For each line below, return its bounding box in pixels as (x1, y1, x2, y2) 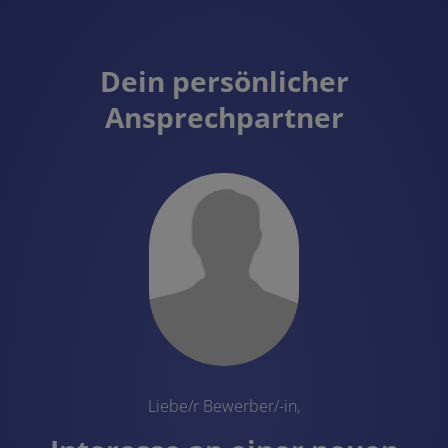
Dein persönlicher (99, 61, 349, 100)
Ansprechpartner (104, 97, 344, 136)
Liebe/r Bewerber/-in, (148, 394, 300, 417)
